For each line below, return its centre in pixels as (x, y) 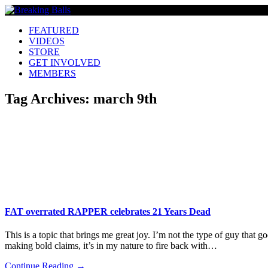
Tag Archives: (49, 98)
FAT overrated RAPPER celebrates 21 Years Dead (108, 212)
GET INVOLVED (65, 63)
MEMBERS (52, 73)
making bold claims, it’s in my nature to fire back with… (111, 246)
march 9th (125, 98)
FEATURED (54, 30)
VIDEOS (47, 41)
